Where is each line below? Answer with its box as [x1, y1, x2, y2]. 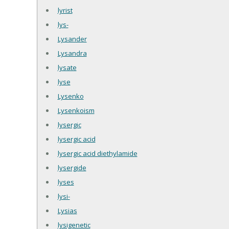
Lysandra [57, 48, 87, 58]
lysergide [57, 163, 86, 172]
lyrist [57, 5, 73, 15]
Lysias [57, 205, 77, 215]
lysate [57, 62, 77, 72]
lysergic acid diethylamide [57, 148, 138, 158]
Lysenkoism [57, 105, 95, 115]
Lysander [57, 34, 87, 43]
